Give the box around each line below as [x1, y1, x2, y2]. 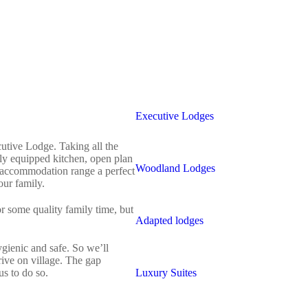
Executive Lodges [135, 109, 214, 122]
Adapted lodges [135, 214, 203, 226]
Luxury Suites [135, 266, 197, 278]
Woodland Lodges [135, 162, 215, 174]
